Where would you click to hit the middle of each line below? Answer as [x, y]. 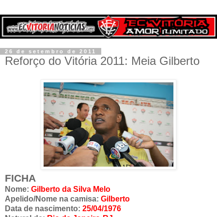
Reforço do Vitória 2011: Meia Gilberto [102, 61]
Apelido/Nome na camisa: [53, 199]
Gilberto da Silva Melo [71, 189]
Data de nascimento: [44, 209]
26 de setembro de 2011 [51, 52]
